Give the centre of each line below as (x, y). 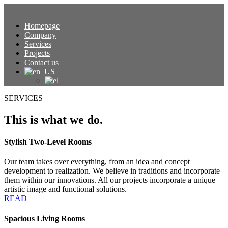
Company (40, 35)
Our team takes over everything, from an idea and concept (97, 162)
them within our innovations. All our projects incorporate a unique (110, 180)
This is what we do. (53, 119)
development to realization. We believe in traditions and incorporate (112, 171)
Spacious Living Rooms (45, 218)
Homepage (42, 26)
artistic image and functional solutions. (65, 189)
